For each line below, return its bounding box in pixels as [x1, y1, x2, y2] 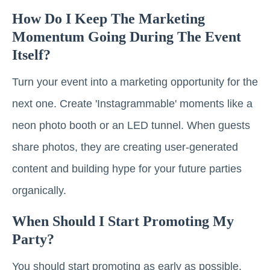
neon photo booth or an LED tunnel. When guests [12, 119, 250, 131]
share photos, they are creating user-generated [12, 140, 238, 153]
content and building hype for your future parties [12, 162, 242, 175]
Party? [12, 231, 54, 247]
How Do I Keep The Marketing [12, 10, 205, 27]
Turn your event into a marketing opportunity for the [12, 75, 258, 88]
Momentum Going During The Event [12, 28, 241, 45]
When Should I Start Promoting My [12, 213, 234, 229]
